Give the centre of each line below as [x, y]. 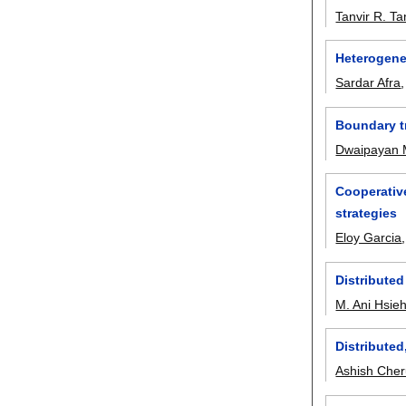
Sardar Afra [368, 83]
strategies [367, 213]
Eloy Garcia [369, 238]
